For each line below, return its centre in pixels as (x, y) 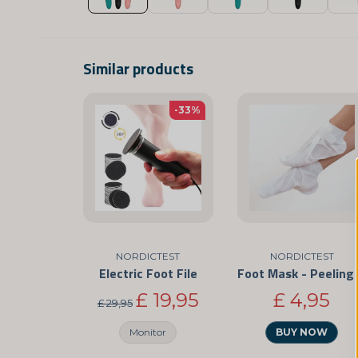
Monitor (148, 332)
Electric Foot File (148, 273)
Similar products (138, 68)
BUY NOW (302, 332)
